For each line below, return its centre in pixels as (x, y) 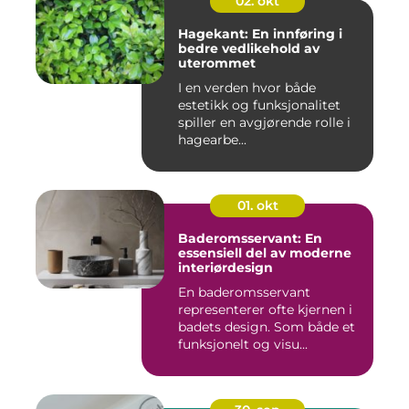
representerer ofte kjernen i (265, 310)
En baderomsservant (244, 293)
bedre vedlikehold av (249, 49)
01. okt (257, 206)
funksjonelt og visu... (243, 345)
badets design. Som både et (267, 327)
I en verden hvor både (247, 88)
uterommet (217, 63)
